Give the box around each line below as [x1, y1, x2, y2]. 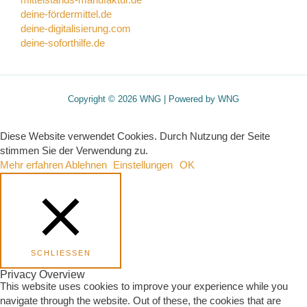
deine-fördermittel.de [21, 9, 112, 21]
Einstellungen [113, 160, 173, 171]
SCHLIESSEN [31, 249, 84, 258]
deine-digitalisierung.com [21, 23, 131, 35]
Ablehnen [65, 160, 107, 171]
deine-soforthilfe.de [21, 38, 105, 49]
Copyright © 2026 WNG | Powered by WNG [68, 94, 239, 105]
